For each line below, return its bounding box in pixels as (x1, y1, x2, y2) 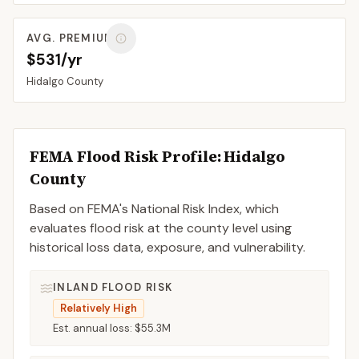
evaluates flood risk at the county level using (30, 220, 292, 236)
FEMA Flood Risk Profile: (30, 146, 224, 167)
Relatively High (60, 301, 137, 315)
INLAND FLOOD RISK (53, 280, 173, 294)
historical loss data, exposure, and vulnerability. (30, 239, 305, 256)
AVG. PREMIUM (26, 31, 115, 45)
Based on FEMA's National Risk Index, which (30, 200, 279, 217)
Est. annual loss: (53, 321, 135, 335)
